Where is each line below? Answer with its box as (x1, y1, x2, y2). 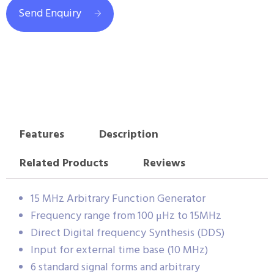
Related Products (19, 155, 108, 173)
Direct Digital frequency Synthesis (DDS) (31, 224, 224, 242)
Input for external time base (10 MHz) (31, 241, 208, 259)
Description (98, 126, 158, 144)
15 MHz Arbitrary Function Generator (31, 190, 206, 208)
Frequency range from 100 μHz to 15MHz (31, 207, 221, 225)
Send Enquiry (18, 5, 81, 23)
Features (19, 126, 64, 144)
